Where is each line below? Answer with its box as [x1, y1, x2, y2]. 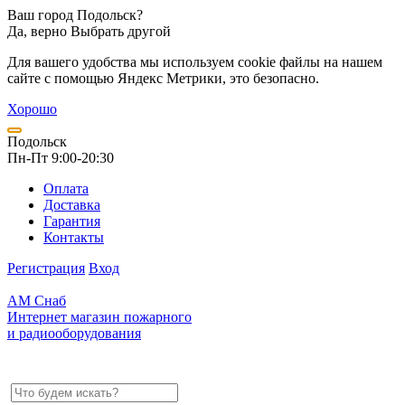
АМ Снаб [7, 293, 66, 308]
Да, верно [7, 24, 67, 39]
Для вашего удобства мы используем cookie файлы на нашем [7, 54, 382, 70]
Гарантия [43, 213, 100, 229]
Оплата [43, 181, 89, 196]
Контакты [43, 230, 104, 245]
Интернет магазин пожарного [7, 309, 192, 325]
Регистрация [7, 260, 85, 276]
